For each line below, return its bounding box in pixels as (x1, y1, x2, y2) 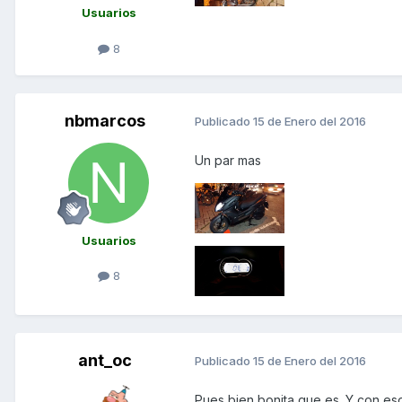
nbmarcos (65, 110, 145, 130)
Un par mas (195, 152, 261, 168)
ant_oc (78, 350, 132, 370)
